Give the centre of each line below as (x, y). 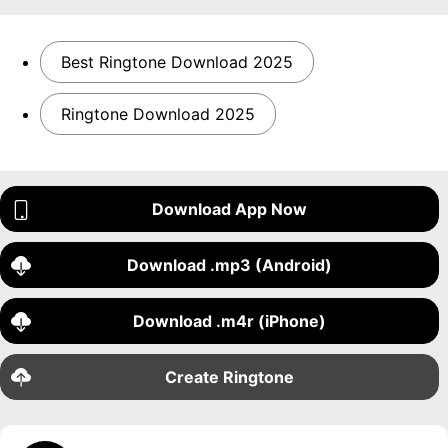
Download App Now (230, 209)
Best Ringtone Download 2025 (177, 62)
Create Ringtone (230, 377)
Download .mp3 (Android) (230, 265)
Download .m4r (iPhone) (230, 321)
